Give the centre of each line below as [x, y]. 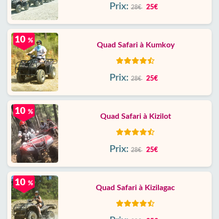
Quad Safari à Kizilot [135, 116]
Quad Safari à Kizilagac [135, 188]
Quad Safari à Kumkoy [135, 45]
